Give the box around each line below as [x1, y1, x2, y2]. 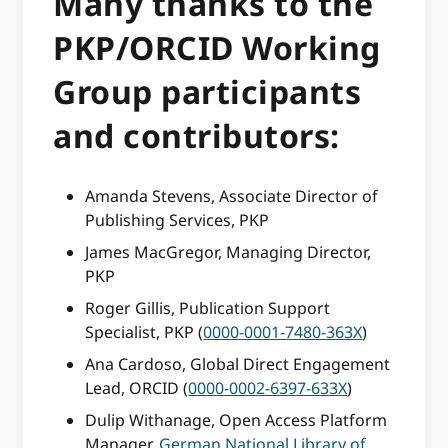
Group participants [53, 69, 362, 113]
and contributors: [53, 113, 340, 157]
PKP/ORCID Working [53, 25, 381, 69]
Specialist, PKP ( [85, 321, 204, 344]
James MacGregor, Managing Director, [85, 241, 372, 264]
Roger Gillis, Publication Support [85, 297, 331, 320]
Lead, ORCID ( [85, 377, 189, 400]
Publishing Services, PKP [85, 209, 270, 232]
